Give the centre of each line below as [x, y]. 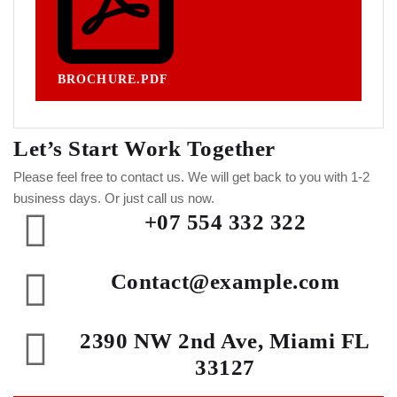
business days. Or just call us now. [114, 198]
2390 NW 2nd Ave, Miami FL [225, 340]
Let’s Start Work [97, 148]
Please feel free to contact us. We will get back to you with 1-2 [191, 176]
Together [228, 148]
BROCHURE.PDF [113, 79]
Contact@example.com [225, 281]
